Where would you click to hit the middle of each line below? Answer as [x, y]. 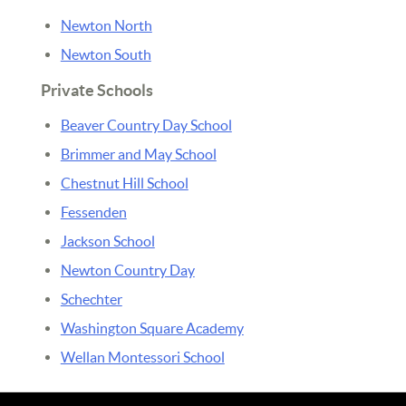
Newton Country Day [127, 270]
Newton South [106, 54]
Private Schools [97, 90]
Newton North [106, 25]
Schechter [91, 299]
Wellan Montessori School [142, 357]
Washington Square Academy [152, 328]
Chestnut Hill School [124, 183]
